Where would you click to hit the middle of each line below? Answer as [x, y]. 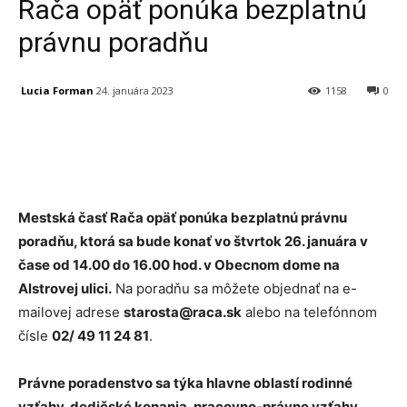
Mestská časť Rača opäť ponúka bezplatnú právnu [183, 218]
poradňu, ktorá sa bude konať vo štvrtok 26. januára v [193, 242]
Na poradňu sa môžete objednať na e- [234, 289]
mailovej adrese [71, 313]
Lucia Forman [57, 90]
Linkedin [278, 137]
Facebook [84, 137]
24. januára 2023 [135, 91]
